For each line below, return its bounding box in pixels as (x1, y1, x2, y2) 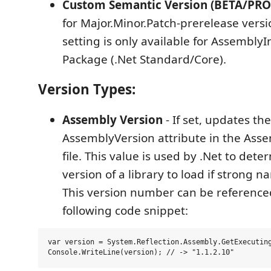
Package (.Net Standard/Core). (62, 51, 226, 67)
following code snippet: (62, 202, 188, 218)
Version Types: (38, 80, 135, 99)
